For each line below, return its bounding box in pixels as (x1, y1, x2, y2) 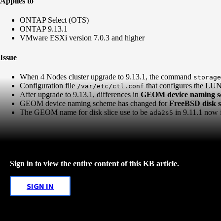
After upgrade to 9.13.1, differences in (20, 90, 141, 99)
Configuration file (20, 81, 77, 90)
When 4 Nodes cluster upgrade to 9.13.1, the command (20, 72, 193, 81)
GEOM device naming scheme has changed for (20, 99, 169, 108)
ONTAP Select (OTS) (20, 16, 89, 25)
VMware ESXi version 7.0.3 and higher (20, 34, 145, 42)
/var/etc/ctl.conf (77, 82, 144, 90)
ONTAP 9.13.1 (20, 25, 68, 34)
